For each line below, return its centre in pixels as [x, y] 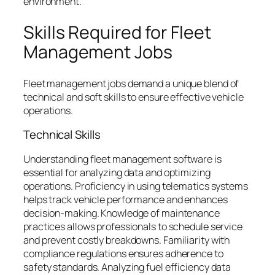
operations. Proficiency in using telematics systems [136, 186]
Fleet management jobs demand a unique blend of [131, 83]
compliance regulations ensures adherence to [123, 253]
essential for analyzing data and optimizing [117, 172]
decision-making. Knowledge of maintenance [122, 213]
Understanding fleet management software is [122, 159]
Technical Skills [62, 135]
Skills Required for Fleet [117, 33]
